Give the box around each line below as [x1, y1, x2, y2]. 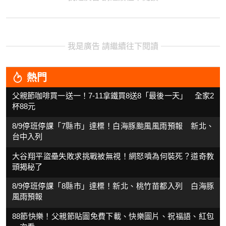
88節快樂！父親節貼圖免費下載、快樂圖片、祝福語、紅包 [12, 212, 214, 221]
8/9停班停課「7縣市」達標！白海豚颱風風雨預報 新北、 [12, 121, 214, 130]
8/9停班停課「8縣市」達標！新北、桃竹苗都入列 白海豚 [12, 182, 214, 191]
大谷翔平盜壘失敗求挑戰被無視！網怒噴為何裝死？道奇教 [12, 151, 214, 160]
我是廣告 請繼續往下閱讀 [68, 41, 158, 50]
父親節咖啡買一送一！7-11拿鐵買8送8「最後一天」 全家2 [12, 91, 214, 100]
